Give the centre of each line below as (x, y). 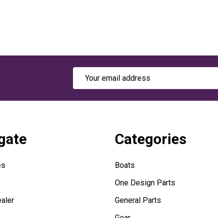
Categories (151, 139)
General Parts (138, 200)
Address (88, 84)
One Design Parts (145, 182)
